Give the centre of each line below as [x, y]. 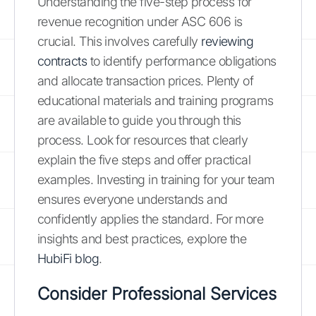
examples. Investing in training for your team [156, 179]
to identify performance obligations [182, 61]
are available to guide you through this [139, 120]
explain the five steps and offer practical [144, 159]
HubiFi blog [68, 258]
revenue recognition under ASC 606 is [140, 21]
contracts [62, 61]
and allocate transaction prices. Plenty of [146, 80]
